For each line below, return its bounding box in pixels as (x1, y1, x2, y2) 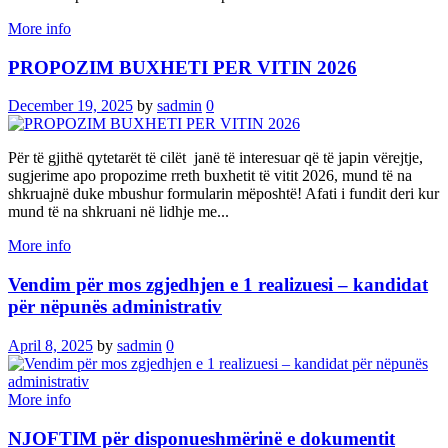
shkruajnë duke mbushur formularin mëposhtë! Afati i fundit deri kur (8, 185, 439, 203)
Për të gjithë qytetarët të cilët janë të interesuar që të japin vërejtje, (8, 149, 423, 167)
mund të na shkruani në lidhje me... (8, 203, 229, 221)
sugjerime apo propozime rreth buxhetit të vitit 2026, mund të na (8, 167, 412, 185)
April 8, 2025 (8, 336, 93, 354)
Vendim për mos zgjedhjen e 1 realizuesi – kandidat (8, 274, 428, 296)
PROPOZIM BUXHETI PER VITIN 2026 (8, 56, 357, 78)
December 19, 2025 (8, 97, 133, 115)
